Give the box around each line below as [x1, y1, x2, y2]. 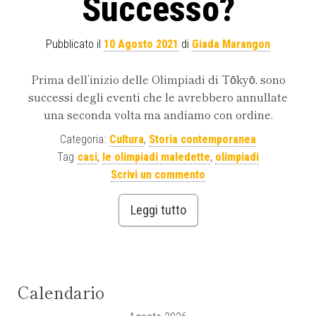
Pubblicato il [46, 37, 104, 51]
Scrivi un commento [111, 168, 205, 182]
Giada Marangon [192, 37, 270, 51]
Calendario [18, 279, 104, 305]
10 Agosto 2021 [104, 37, 178, 51]
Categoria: [60, 133, 106, 147]
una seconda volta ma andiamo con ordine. [43, 106, 273, 123]
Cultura [109, 133, 144, 147]
